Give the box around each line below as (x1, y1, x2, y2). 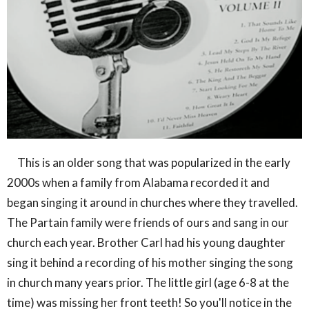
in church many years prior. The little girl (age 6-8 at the (7, 275, 289, 290)
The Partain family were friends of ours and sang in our (7, 215, 289, 230)
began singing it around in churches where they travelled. (7, 195, 298, 210)
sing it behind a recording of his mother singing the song (7, 255, 293, 270)
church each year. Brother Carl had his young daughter (7, 235, 286, 250)
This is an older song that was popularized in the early (7, 155, 290, 170)
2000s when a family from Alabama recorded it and (7, 175, 270, 190)
